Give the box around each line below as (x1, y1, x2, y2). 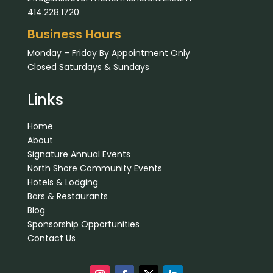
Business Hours (27, 25, 121, 43)
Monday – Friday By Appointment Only (27, 46, 190, 59)
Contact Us (27, 232, 76, 244)
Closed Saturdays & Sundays (27, 60, 149, 73)
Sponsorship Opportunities (27, 218, 140, 230)
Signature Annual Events (27, 147, 130, 160)
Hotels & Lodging (27, 175, 98, 188)
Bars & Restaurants (27, 190, 108, 202)
